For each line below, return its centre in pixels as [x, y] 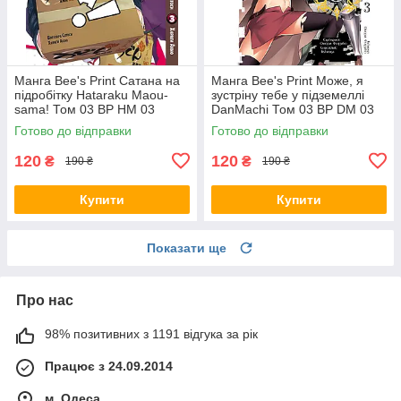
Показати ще [187, 247]
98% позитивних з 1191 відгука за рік [151, 333]
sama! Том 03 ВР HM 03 [85, 109]
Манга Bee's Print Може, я [287, 80]
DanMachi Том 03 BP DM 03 [293, 109]
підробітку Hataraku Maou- [91, 94]
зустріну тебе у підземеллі [288, 94]
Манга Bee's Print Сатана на [97, 80]
